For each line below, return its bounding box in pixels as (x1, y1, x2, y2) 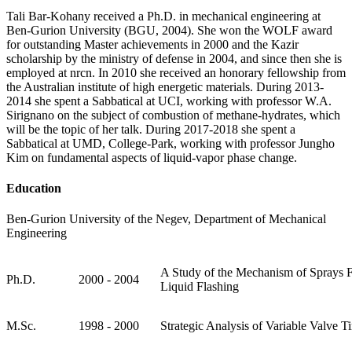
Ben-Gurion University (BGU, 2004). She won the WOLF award (6, 23, 332, 37)
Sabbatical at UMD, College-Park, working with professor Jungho (6, 136, 335, 150)
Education (6, 181, 61, 195)
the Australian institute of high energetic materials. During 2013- (6, 79, 324, 93)
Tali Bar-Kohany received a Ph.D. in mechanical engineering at (6, 9, 321, 23)
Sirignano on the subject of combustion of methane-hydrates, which (6, 108, 340, 122)
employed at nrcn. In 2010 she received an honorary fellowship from (6, 65, 346, 79)
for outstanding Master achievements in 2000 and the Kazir (6, 37, 299, 51)
